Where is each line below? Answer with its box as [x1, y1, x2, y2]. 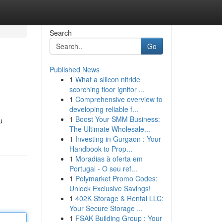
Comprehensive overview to [75, 94, 163, 104]
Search [49, 28, 72, 38]
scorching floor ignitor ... [69, 84, 145, 94]
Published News [49, 64, 100, 74]
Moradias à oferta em [75, 154, 143, 164]
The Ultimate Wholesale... [69, 124, 150, 134]
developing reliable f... [69, 104, 138, 114]
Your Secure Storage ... [69, 203, 143, 213]
